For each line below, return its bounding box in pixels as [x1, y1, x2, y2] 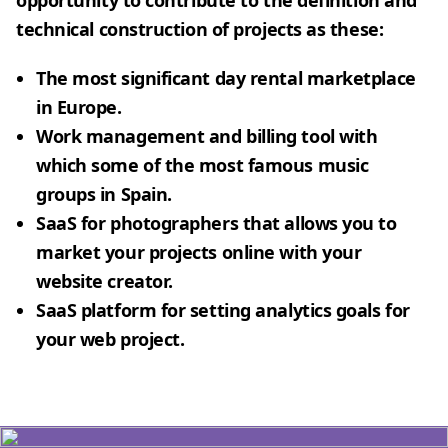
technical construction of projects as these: [16, 17, 384, 41]
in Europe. [36, 95, 122, 119]
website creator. [36, 269, 173, 293]
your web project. [36, 327, 185, 351]
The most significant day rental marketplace [36, 66, 416, 90]
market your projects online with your [36, 240, 362, 264]
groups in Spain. [36, 182, 172, 206]
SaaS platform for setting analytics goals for [36, 298, 410, 322]
